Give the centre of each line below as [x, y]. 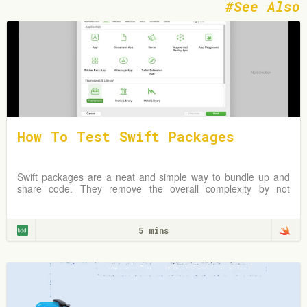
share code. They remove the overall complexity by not [153, 188]
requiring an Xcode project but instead [101, 200]
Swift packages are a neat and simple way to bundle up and [153, 177]
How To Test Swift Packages [126, 136]
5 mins [153, 230]
